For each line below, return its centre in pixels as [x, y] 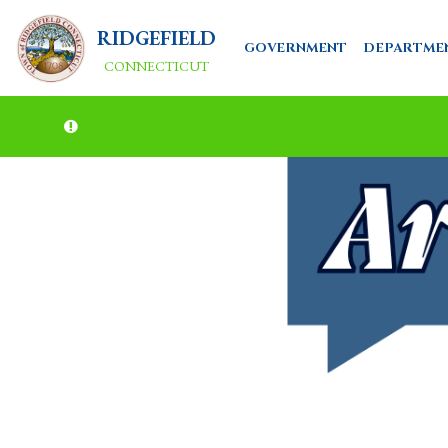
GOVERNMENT [295, 47]
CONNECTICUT [156, 65]
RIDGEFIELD [156, 37]
